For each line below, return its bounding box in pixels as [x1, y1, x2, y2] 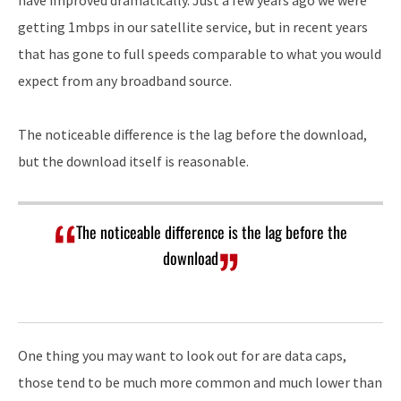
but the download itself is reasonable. [18, 152, 249, 171]
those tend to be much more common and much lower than [18, 373, 382, 392]
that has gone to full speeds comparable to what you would [18, 45, 381, 64]
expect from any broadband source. [18, 72, 232, 90]
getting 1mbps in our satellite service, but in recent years [18, 18, 368, 37]
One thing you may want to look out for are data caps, [18, 346, 346, 365]
